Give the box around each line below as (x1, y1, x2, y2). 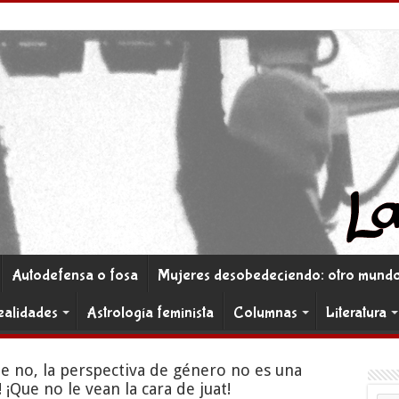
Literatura (325, 304, 387, 322)
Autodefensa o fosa (11, 266, 138, 285)
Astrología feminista (85, 304, 214, 322)
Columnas (232, 304, 297, 322)
